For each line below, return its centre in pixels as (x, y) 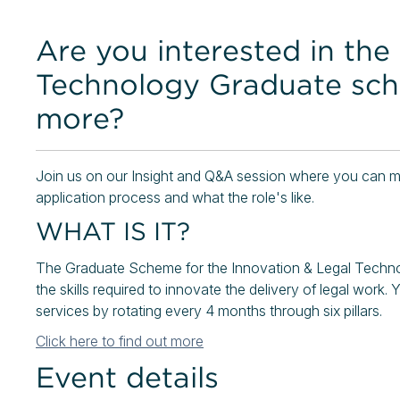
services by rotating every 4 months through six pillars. (211, 311)
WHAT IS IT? (117, 231)
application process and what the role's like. (177, 197)
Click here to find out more (120, 341)
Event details (127, 377)
